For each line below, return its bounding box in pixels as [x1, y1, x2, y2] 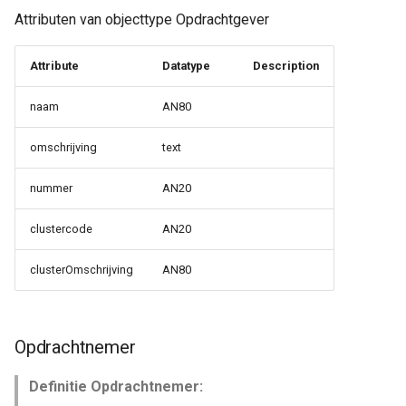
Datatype [162, 59, 210, 72]
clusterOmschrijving [30, 263, 133, 276]
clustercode [30, 222, 92, 236]
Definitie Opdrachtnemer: [29, 378, 203, 395]
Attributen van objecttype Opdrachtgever [14, 11, 269, 28]
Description [253, 59, 319, 72]
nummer [30, 181, 72, 195]
